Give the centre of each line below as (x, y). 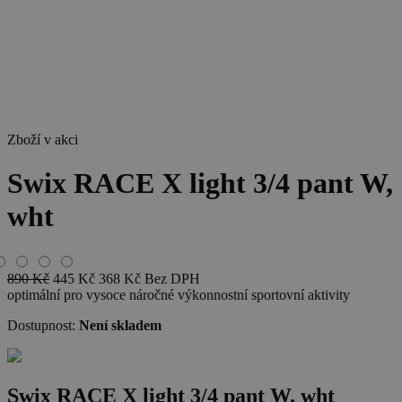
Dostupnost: (41, 325)
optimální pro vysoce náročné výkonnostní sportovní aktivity (179, 294)
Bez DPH (172, 278)
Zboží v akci (43, 140)
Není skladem (120, 325)
